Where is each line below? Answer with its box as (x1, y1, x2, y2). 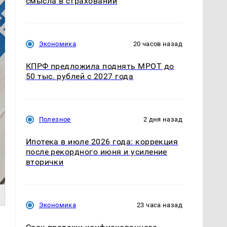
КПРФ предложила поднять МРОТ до (25, 61, 174, 71)
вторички (25, 157, 64, 167)
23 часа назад (137, 201, 182, 209)
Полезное (39, 116, 71, 124)
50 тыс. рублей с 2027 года (25, 71, 134, 82)
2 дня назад (143, 116, 182, 124)
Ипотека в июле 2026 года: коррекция (25, 137, 178, 147)
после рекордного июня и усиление (25, 147, 167, 157)
